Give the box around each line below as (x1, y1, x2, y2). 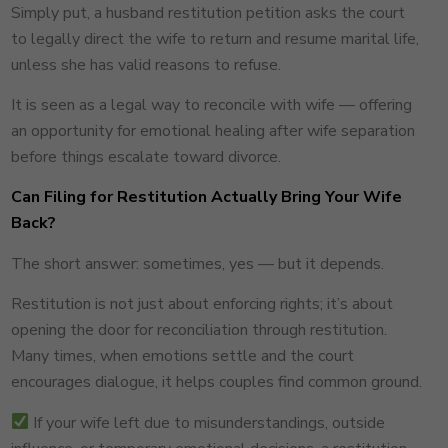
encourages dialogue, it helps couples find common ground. (10, 371, 422, 394)
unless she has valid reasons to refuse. (10, 53, 281, 76)
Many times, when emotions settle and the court (10, 345, 354, 368)
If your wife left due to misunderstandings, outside (29, 411, 386, 434)
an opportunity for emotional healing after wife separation (10, 119, 415, 142)
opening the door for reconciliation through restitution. (10, 319, 387, 342)
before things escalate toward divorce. (10, 145, 281, 168)
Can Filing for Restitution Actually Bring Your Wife (10, 186, 402, 209)
